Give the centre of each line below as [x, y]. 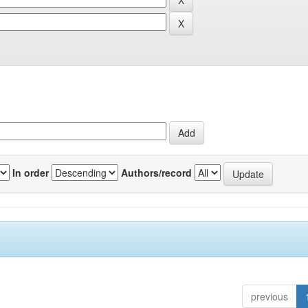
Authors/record [156, 172]
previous [269, 297]
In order [31, 172]
